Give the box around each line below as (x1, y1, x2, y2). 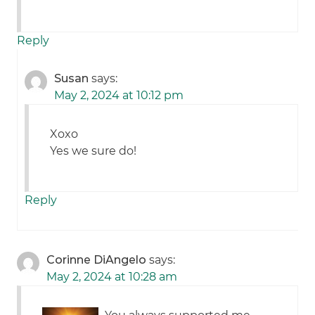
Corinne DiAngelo (46, 253, 147, 267)
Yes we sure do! (50, 144, 137, 158)
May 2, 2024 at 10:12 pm (54, 89, 184, 103)
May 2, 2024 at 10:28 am (46, 270, 178, 284)
